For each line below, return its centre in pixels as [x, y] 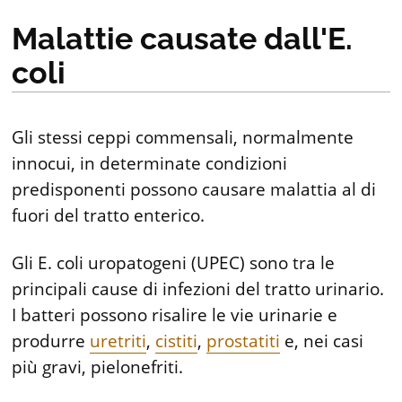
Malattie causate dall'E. [183, 39]
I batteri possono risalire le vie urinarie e [175, 315]
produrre [51, 341]
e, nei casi [322, 341]
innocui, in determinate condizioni [150, 164]
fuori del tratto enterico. [109, 216]
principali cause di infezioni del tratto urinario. [198, 289]
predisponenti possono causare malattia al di [194, 190]
